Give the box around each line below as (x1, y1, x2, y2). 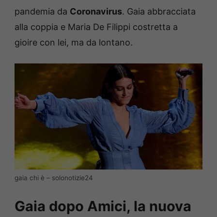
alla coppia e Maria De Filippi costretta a (15, 22, 178, 32)
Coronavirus (70, 6, 122, 17)
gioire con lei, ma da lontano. (15, 37, 133, 48)
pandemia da (15, 6, 70, 17)
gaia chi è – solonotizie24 (15, 174, 93, 182)
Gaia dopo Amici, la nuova (15, 198, 191, 215)
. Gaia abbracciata (122, 6, 196, 17)
